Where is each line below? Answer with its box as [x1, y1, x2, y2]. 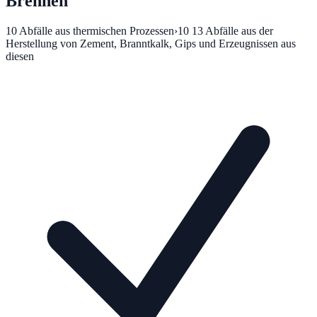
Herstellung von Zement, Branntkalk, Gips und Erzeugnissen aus [6, 37, 296, 50]
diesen [6, 50, 34, 62]
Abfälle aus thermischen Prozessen [19, 24, 174, 37]
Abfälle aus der [205, 24, 273, 37]
